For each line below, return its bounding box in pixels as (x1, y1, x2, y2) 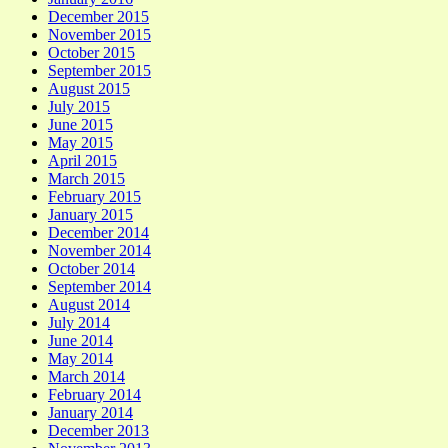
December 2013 (48, 421, 149, 439)
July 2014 (48, 313, 110, 331)
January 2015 (48, 205, 133, 223)
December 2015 (48, 7, 149, 25)
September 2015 (48, 61, 151, 79)
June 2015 (48, 115, 113, 133)
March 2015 (48, 169, 125, 187)
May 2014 (48, 349, 113, 367)
